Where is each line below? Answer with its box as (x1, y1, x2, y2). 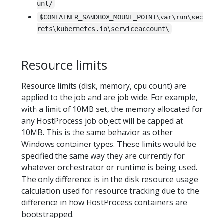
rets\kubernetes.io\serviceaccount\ (37, 24, 169, 33)
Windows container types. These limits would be (21, 139, 196, 150)
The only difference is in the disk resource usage (21, 174, 198, 185)
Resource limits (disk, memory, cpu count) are (21, 80, 186, 91)
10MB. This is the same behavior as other (21, 127, 173, 138)
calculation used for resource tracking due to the (21, 185, 199, 197)
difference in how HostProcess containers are (21, 197, 187, 208)
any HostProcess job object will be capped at (21, 115, 183, 127)
